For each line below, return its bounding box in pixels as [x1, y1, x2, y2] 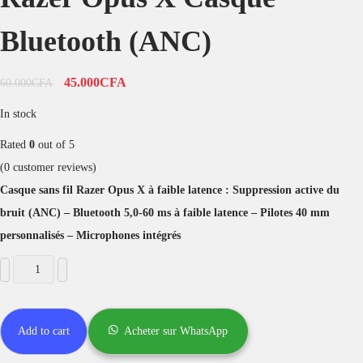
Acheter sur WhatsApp [124, 325, 228, 337]
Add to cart [18, 325, 70, 337]
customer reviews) [10, 161, 96, 173]
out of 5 [35, 139, 75, 151]
